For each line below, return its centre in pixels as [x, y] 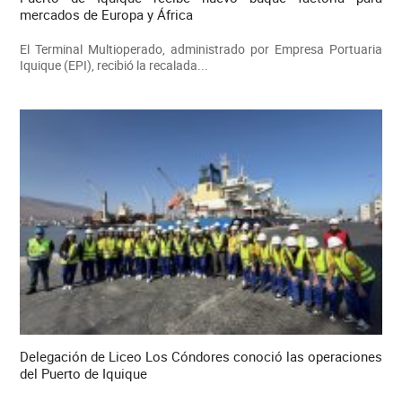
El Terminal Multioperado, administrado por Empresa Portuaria [201, 49]
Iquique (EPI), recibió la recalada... [114, 66]
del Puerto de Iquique [83, 373]
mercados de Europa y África [106, 15]
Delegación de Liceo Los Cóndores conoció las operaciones [201, 356]
